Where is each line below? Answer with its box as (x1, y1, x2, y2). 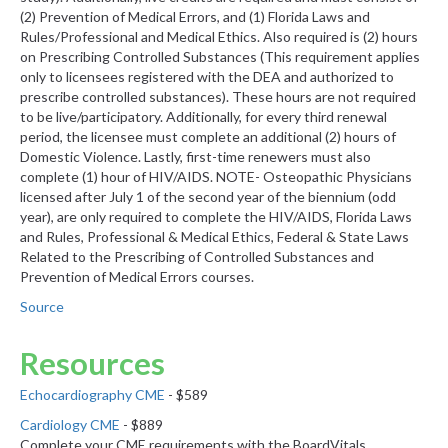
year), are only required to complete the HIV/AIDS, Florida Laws (20, 208, 412, 226)
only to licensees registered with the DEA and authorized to (20, 68, 394, 86)
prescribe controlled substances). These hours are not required (20, 88, 416, 106)
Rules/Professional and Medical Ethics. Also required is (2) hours (20, 28, 418, 46)
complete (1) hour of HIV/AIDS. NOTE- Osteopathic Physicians (20, 168, 412, 186)
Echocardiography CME (20, 386, 165, 404)
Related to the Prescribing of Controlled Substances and (20, 248, 374, 266)
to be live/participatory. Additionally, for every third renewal (20, 108, 387, 126)
